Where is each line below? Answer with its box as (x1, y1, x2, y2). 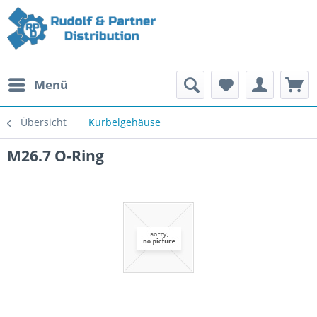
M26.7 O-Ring (7, 146, 104, 166)
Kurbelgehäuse (88, 115, 161, 129)
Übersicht (21, 115, 67, 129)
